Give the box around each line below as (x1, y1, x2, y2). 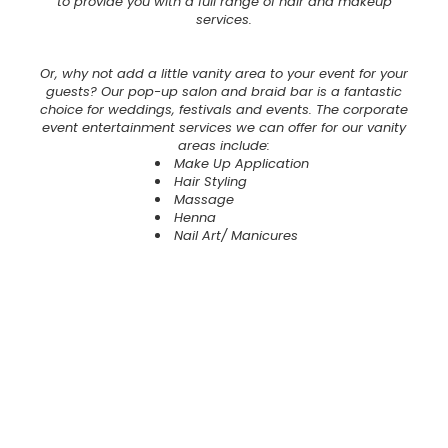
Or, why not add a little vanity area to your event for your (40, 64, 408, 84)
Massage (173, 190, 234, 210)
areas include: (178, 136, 270, 156)
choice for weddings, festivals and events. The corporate (40, 100, 408, 120)
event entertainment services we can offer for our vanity (42, 118, 406, 138)
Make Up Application (173, 154, 309, 174)
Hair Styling (173, 172, 247, 192)
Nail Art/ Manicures (173, 226, 298, 246)
